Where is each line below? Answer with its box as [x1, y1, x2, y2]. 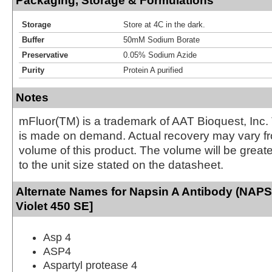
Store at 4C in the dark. [123, 19, 205, 29]
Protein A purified [123, 65, 183, 75]
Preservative [22, 50, 68, 59]
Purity [22, 65, 44, 75]
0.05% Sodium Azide [123, 50, 197, 59]
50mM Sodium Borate [123, 35, 200, 44]
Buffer [22, 35, 44, 44]
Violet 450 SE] [16, 199, 93, 212]
